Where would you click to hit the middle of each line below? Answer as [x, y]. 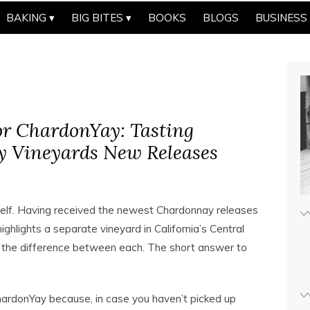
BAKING [26, 17]
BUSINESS [281, 17]
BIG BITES [97, 17]
